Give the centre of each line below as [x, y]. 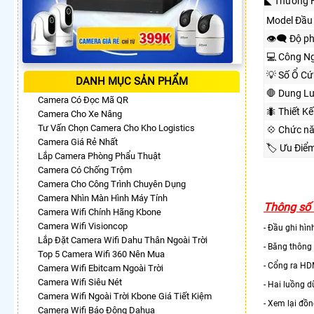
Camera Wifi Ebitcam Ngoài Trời [101, 268]
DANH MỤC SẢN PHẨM [132, 81]
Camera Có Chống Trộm [85, 170]
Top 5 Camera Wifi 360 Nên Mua [101, 254]
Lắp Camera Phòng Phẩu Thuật [99, 156]
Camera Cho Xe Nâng [80, 114]
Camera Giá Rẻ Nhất [78, 142]
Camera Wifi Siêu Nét [80, 282]
